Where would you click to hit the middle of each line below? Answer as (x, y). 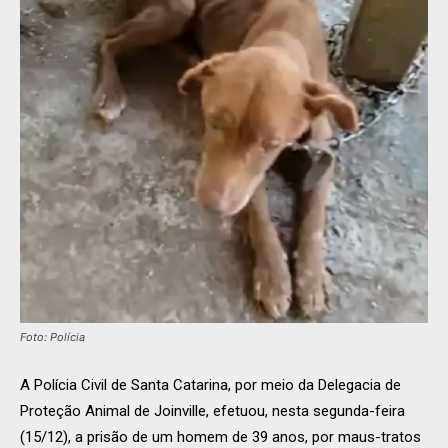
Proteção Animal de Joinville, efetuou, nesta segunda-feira (212, 411)
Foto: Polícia (52, 337)
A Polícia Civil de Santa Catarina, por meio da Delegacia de (210, 385)
